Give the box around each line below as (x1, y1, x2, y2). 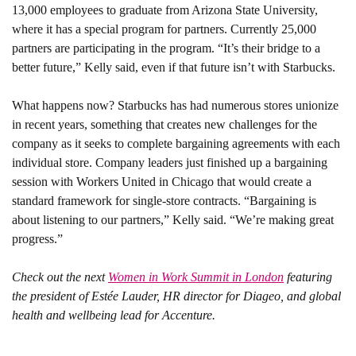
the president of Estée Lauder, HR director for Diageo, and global (12, 288, 341, 303)
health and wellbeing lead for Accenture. (12, 308, 219, 322)
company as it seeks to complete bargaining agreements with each (12, 136, 340, 150)
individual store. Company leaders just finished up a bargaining (12, 155, 327, 169)
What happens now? (12, 98, 118, 112)
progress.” (12, 231, 66, 246)
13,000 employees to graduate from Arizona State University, (12, 2, 318, 17)
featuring (284, 269, 332, 284)
